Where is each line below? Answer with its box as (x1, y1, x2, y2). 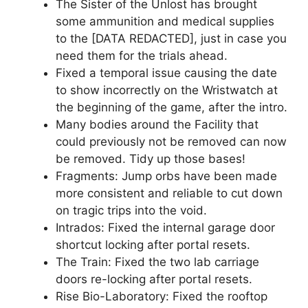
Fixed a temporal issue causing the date (56, 66, 277, 80)
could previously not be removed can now (56, 135, 287, 149)
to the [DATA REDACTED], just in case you (56, 32, 287, 46)
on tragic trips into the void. (56, 203, 207, 218)
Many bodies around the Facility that (56, 118, 258, 132)
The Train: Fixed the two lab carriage (56, 255, 259, 269)
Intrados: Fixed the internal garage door (56, 221, 275, 235)
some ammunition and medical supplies (56, 14, 274, 29)
